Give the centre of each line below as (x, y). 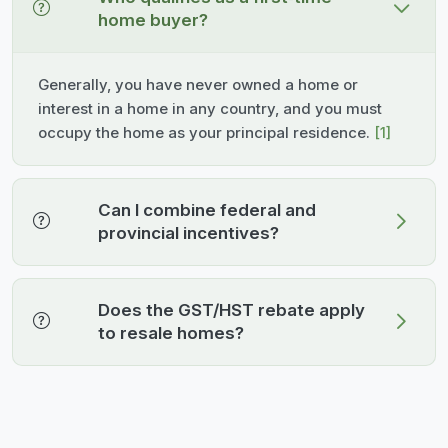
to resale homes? (171, 332)
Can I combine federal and (207, 209)
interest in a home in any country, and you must (210, 108)
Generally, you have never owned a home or (198, 84)
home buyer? (153, 19)
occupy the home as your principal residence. (206, 132)
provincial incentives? (188, 232)
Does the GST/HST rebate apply (231, 309)
